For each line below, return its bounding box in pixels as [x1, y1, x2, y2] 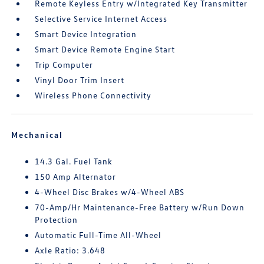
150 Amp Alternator [35, 171, 117, 182]
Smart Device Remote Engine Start [35, 44, 176, 55]
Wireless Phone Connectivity [35, 90, 152, 101]
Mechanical [11, 130, 64, 140]
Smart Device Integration [35, 29, 137, 39]
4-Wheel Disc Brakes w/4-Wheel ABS [35, 187, 185, 197]
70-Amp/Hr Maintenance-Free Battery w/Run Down [35, 202, 245, 213]
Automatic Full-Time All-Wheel [35, 230, 162, 240]
